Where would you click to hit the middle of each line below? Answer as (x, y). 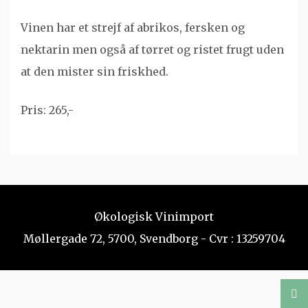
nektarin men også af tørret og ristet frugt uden (152, 49)
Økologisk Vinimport (154, 217)
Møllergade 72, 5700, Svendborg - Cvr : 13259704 (154, 239)
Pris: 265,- (47, 110)
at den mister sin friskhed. (95, 71)
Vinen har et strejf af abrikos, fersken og (133, 27)
